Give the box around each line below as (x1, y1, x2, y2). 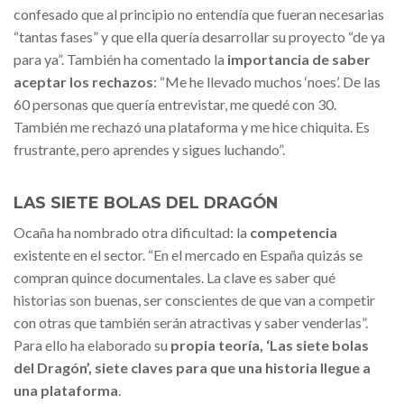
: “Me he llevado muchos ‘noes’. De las (153, 73, 381, 91)
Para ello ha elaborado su (14, 336, 170, 354)
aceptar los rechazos (14, 73, 153, 91)
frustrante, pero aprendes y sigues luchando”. (14, 141, 285, 159)
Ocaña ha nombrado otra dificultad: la (14, 224, 250, 242)
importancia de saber (227, 50, 371, 69)
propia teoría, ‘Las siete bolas (170, 336, 369, 354)
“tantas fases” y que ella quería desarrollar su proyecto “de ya (14, 28, 385, 46)
